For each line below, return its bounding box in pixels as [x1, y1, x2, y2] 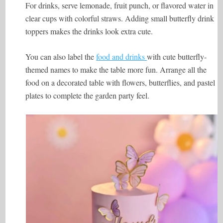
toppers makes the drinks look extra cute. [25, 26, 153, 36]
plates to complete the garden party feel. [25, 90, 150, 101]
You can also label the [25, 51, 97, 62]
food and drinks [96, 51, 147, 62]
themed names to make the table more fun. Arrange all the [25, 64, 207, 75]
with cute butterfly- [147, 51, 207, 62]
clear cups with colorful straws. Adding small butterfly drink [25, 13, 215, 23]
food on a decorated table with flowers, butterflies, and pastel [25, 77, 216, 88]
